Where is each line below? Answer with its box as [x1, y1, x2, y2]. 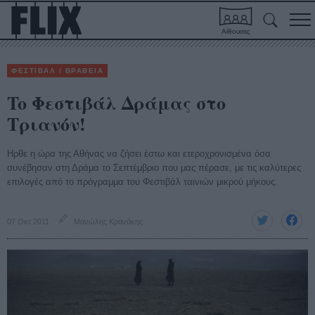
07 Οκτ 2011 [7, 217, 49, 226]
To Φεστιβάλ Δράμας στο [7, 89, 226, 116]
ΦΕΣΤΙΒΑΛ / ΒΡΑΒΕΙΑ [11, 67, 103, 75]
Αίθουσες [221, 27, 250, 35]
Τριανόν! [7, 110, 86, 137]
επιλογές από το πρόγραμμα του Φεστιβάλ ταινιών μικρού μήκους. [7, 176, 278, 187]
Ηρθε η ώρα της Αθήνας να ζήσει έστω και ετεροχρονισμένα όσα [7, 148, 271, 159]
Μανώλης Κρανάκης [74, 217, 143, 226]
